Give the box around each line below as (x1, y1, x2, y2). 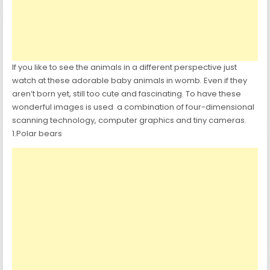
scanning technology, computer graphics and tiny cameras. (12, 115, 247, 127)
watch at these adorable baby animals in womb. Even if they (12, 75, 248, 87)
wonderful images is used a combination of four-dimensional (12, 101, 255, 113)
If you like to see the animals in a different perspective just (12, 61, 237, 74)
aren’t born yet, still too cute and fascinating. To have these (12, 88, 242, 100)
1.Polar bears (12, 128, 63, 140)
